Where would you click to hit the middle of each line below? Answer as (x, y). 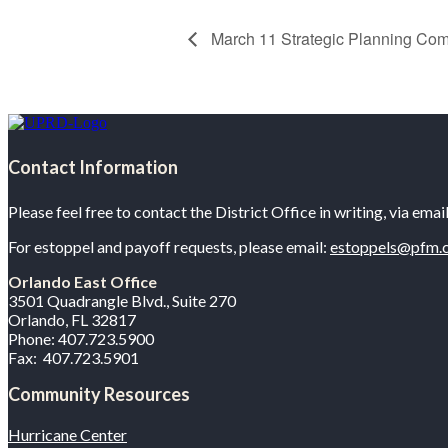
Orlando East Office (82, 282)
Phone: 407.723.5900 (81, 339)
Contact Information (93, 167)
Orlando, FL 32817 (72, 320)
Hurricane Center (67, 435)
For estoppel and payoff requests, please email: (169, 247)
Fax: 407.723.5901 (73, 358)
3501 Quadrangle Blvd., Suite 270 (122, 301)
